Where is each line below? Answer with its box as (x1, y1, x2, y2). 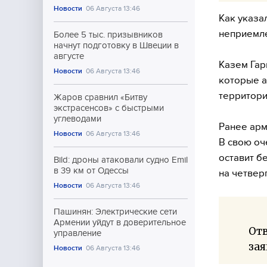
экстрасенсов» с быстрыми (54, 103, 164, 113)
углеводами (54, 114, 101, 123)
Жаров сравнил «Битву (54, 92, 147, 102)
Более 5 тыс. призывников (54, 30, 163, 39)
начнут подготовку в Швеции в (54, 41, 179, 50)
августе (54, 51, 84, 61)
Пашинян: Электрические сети (54, 207, 177, 216)
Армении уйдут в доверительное (54, 218, 186, 227)
